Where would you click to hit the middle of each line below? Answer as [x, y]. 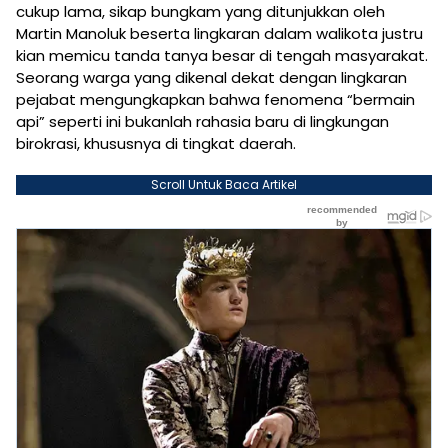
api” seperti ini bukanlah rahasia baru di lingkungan [202, 121]
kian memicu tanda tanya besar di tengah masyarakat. [222, 55]
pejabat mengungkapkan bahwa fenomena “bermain [215, 99]
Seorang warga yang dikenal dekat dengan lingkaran [211, 77]
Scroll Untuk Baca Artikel [224, 184]
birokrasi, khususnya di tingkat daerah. [156, 143]
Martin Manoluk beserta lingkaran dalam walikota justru [219, 33]
